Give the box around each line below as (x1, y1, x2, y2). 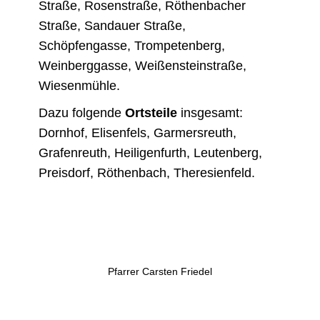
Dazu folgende (39, 105, 126, 120)
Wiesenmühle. (39, 78, 121, 93)
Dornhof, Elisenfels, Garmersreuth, (39, 125, 237, 140)
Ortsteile (125, 105, 178, 120)
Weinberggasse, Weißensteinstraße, (39, 58, 247, 73)
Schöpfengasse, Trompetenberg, (39, 38, 226, 53)
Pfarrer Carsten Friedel (108, 266, 212, 278)
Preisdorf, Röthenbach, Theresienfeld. (39, 165, 256, 180)
